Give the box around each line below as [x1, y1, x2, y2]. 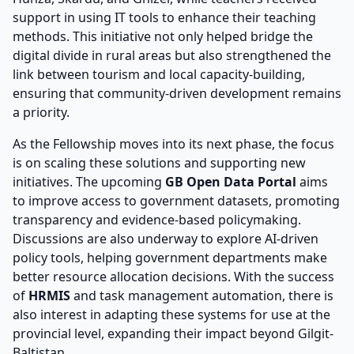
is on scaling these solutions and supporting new [13, 153, 306, 171]
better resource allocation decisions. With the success [13, 267, 334, 285]
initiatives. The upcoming [13, 172, 165, 190]
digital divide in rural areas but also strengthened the [13, 46, 331, 64]
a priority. [13, 103, 70, 121]
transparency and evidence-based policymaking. [13, 210, 301, 228]
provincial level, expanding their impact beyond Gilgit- [13, 324, 333, 342]
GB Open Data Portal [165, 172, 296, 190]
